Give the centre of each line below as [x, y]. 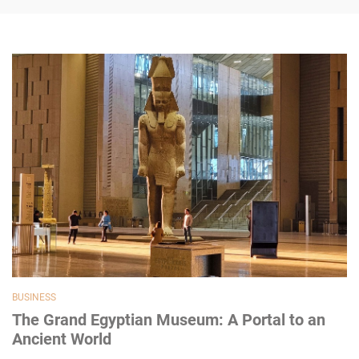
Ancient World [62, 339]
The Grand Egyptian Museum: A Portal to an [169, 319]
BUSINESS [34, 297]
